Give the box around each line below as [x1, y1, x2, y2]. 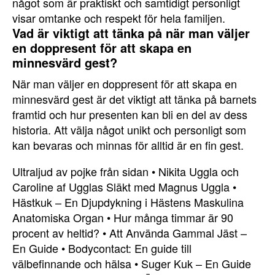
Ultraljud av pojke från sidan [12, 163, 149, 179]
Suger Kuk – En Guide [141, 255, 251, 271]
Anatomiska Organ [12, 209, 104, 225]
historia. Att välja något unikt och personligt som [12, 122, 246, 137]
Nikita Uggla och [158, 163, 239, 179]
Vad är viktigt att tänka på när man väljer [12, 24, 250, 42]
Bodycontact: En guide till [68, 240, 192, 256]
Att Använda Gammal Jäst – [109, 225, 247, 241]
